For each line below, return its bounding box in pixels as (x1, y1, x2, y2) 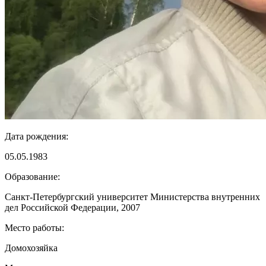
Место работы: (5, 222, 64, 233)
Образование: (5, 171, 60, 182)
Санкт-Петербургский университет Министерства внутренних (5, 191, 260, 202)
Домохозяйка (5, 242, 58, 253)
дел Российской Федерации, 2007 (5, 202, 140, 213)
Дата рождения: (5, 131, 68, 141)
